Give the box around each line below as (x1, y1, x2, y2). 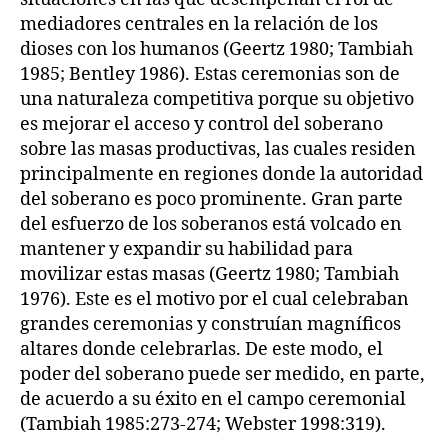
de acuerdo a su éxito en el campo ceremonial (20, 388, 406, 411)
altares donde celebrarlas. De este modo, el (20, 338, 383, 361)
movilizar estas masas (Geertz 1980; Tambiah (20, 263, 399, 286)
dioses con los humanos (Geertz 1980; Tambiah (20, 38, 413, 61)
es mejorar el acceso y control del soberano (20, 113, 383, 136)
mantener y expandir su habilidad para (20, 238, 353, 261)
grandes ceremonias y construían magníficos (20, 313, 401, 336)
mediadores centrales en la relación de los (20, 13, 378, 36)
